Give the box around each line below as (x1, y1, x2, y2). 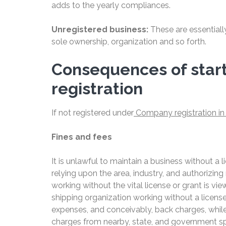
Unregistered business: (51, 25, 148, 35)
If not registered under (51, 108, 134, 118)
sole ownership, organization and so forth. (51, 37, 206, 47)
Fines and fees (51, 132, 112, 142)
